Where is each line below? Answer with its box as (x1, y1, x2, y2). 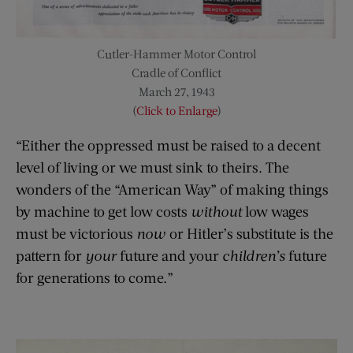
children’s (222, 247, 288, 265)
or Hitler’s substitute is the (169, 225, 333, 243)
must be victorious (16, 225, 136, 243)
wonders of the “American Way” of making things (16, 180, 329, 199)
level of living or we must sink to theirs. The (16, 158, 289, 176)
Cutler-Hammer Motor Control (97, 46, 256, 61)
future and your (120, 247, 222, 265)
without (191, 203, 245, 221)
